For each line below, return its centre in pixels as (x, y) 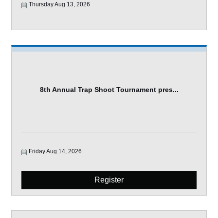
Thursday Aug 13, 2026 (59, 4)
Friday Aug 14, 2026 (55, 151)
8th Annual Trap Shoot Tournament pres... (109, 89)
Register (109, 180)
